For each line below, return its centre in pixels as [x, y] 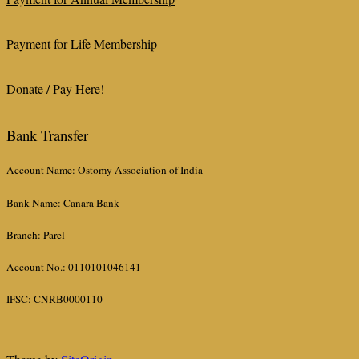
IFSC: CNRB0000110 [54, 299]
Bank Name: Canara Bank [63, 202]
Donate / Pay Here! [55, 89]
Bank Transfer [47, 135]
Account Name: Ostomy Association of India [105, 170]
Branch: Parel [36, 234]
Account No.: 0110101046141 [74, 266]
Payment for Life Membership [82, 44]
